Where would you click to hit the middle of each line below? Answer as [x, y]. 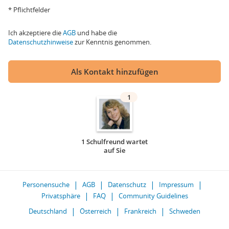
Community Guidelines [153, 196]
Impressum [176, 185]
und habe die [96, 33]
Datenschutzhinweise [41, 42]
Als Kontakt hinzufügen [114, 72]
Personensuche [46, 185]
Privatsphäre [61, 196]
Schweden [185, 211]
